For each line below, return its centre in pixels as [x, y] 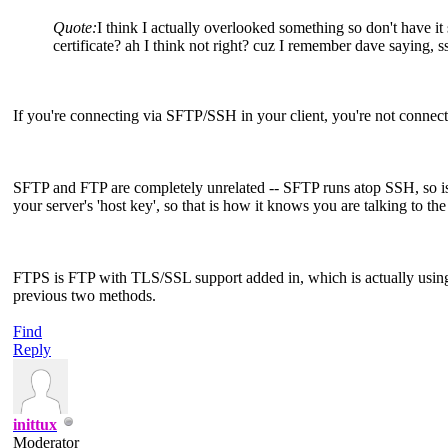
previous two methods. [84, 295]
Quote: [75, 27]
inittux [35, 424]
